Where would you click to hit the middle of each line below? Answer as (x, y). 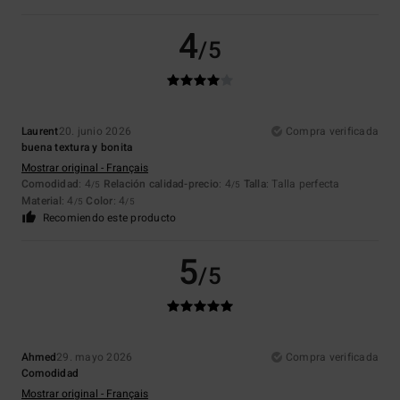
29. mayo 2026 (95, 358)
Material (42, 201)
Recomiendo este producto (109, 218)
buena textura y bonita (77, 148)
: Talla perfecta (303, 184)
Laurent (40, 132)
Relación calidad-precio (161, 184)
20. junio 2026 (95, 132)
